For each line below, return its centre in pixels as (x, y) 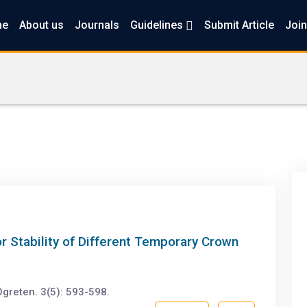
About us (41, 25)
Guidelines (158, 25)
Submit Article (239, 25)
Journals (97, 25)
